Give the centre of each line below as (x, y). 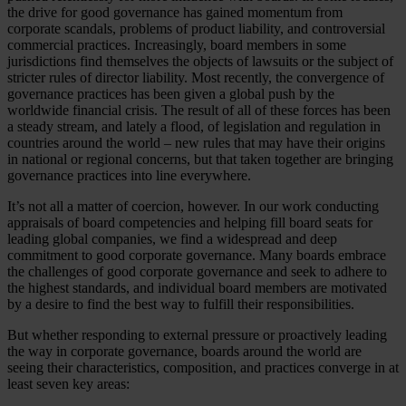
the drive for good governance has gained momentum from (175, 12)
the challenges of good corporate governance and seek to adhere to (197, 271)
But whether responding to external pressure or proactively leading (197, 334)
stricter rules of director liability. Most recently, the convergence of (196, 77)
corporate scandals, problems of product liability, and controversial (196, 28)
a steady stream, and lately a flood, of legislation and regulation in (194, 126)
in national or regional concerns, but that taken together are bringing (200, 159)
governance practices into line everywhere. (129, 175)
